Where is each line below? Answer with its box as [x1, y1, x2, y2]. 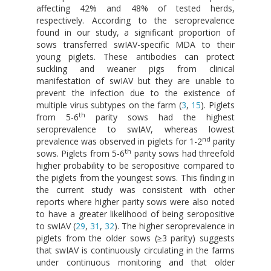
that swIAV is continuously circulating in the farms [36, 244, 235, 256]
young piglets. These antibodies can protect [36, 50, 235, 62]
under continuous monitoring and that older [36, 256, 235, 268]
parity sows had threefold [131, 147, 235, 159]
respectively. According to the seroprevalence [36, 14, 235, 26]
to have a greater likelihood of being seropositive [36, 207, 235, 220]
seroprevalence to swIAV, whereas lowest [36, 123, 235, 135]
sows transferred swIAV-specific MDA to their [36, 38, 235, 50]
